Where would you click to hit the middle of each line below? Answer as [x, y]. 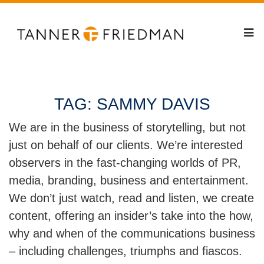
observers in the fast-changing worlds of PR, [125, 163]
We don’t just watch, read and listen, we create [131, 198]
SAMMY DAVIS [153, 104]
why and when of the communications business [132, 233]
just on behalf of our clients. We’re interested [126, 145]
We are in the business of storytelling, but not [127, 127]
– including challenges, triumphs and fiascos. [126, 251]
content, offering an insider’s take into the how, [131, 216]
